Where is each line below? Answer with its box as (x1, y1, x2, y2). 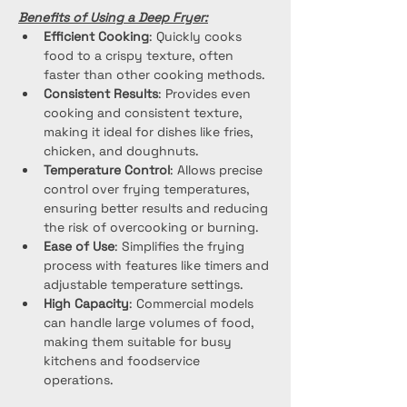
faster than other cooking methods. (44, 66, 265, 83)
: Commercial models (129, 295, 257, 312)
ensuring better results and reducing (44, 200, 272, 216)
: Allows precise (170, 162, 266, 178)
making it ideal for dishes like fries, (44, 124, 257, 140)
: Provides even (158, 85, 254, 102)
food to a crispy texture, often (44, 47, 237, 64)
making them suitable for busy (44, 333, 235, 350)
